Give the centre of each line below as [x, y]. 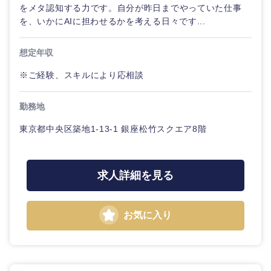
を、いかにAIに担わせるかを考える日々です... [113, 21]
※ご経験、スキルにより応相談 [82, 75]
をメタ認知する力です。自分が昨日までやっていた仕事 [131, 8]
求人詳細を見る [135, 175]
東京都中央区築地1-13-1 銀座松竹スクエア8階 [113, 129]
